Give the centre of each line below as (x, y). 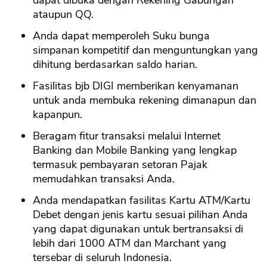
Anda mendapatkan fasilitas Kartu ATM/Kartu (142, 201)
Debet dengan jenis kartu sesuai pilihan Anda (140, 215)
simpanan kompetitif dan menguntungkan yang (145, 50)
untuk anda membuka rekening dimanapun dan (145, 100)
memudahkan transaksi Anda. (104, 179)
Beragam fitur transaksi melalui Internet (127, 136)
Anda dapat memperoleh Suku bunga (121, 36)
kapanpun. (58, 115)
